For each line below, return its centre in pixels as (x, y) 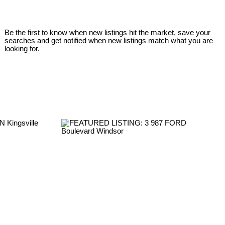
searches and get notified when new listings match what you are (109, 41)
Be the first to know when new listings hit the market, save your (108, 33)
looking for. (22, 49)
